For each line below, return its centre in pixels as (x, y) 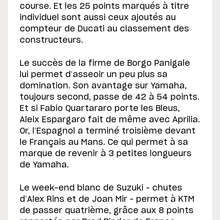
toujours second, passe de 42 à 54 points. (110, 97)
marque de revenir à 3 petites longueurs (106, 154)
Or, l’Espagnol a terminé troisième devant (108, 131)
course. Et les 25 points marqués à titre (104, 7)
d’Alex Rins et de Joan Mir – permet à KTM (107, 200)
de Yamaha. (44, 165)
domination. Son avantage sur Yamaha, (103, 86)
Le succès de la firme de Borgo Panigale (105, 64)
